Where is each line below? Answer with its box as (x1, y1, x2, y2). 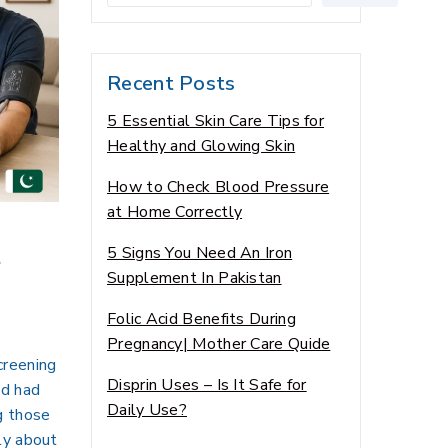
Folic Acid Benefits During (107, 307, 296, 330)
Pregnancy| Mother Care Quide (107, 332, 331, 355)
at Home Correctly (107, 200, 243, 223)
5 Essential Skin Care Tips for (107, 109, 324, 132)
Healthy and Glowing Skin (107, 134, 296, 157)
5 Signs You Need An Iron (107, 241, 293, 264)
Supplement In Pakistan (107, 266, 282, 289)
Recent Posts (107, 69, 236, 97)
